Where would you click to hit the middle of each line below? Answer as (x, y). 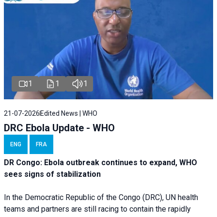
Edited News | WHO (69, 114)
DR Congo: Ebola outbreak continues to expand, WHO (101, 163)
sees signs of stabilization (52, 174)
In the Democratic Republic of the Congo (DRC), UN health (101, 198)
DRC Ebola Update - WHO (59, 128)
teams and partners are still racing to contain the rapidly (97, 209)
